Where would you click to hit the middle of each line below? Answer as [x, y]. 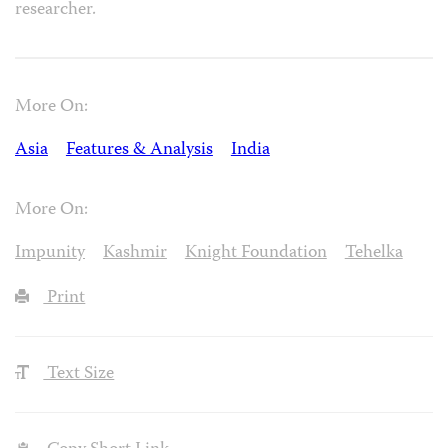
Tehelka [373, 254]
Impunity [50, 254]
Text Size [79, 375]
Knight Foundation [255, 254]
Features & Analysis [139, 150]
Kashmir [134, 254]
